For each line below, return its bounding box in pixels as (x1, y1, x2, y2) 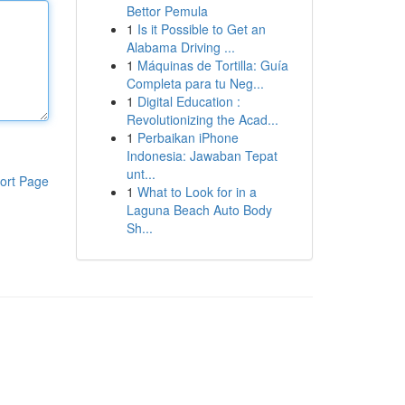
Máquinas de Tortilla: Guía (137, 56, 288, 74)
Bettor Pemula (126, 2, 208, 20)
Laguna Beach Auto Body (126, 201, 272, 219)
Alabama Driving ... (126, 38, 235, 56)
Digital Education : (137, 92, 240, 110)
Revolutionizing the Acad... (126, 110, 278, 128)
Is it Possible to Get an (137, 20, 266, 38)
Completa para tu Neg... (126, 74, 264, 92)
